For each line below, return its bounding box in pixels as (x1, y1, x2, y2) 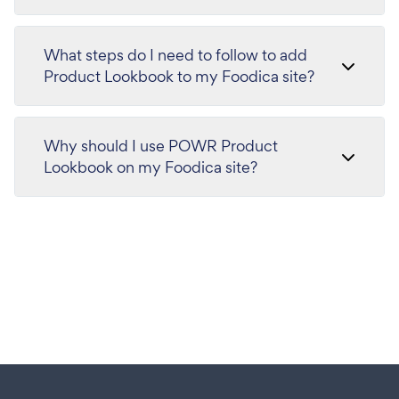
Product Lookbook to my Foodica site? (44, 65, 314, 86)
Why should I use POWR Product (44, 134, 278, 156)
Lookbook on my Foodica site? (44, 156, 257, 177)
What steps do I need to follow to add (44, 44, 307, 65)
